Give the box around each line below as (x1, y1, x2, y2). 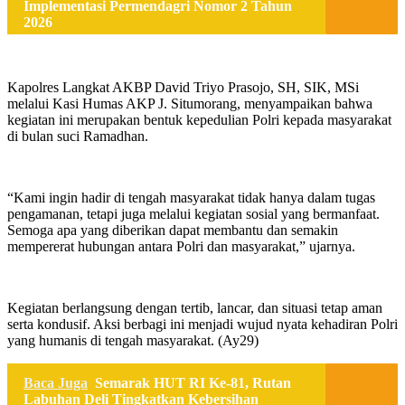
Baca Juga (24, 374, 88, 391)
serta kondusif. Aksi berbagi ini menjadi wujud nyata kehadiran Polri (7, 316, 398, 332)
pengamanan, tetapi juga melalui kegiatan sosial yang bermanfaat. (7, 205, 380, 221)
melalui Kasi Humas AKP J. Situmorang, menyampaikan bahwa (7, 95, 372, 111)
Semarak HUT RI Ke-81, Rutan (95, 374, 291, 391)
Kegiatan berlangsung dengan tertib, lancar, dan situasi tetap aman (7, 299, 382, 316)
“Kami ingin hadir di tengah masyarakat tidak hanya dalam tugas (7, 189, 375, 205)
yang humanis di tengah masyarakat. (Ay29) (7, 332, 259, 348)
